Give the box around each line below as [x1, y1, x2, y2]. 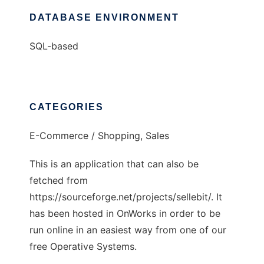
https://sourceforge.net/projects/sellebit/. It [29, 191, 222, 203]
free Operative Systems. [29, 240, 137, 252]
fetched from [29, 174, 88, 186]
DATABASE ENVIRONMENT [29, 12, 179, 22]
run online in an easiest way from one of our [29, 224, 226, 236]
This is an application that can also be [29, 158, 199, 170]
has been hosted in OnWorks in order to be [29, 207, 220, 219]
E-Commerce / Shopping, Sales [29, 130, 169, 141]
